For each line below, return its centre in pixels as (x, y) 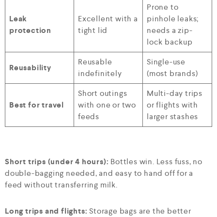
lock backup (170, 42)
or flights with (173, 105)
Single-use (166, 62)
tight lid (93, 30)
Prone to (163, 7)
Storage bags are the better (139, 211)
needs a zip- (170, 30)
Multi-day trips (175, 93)
